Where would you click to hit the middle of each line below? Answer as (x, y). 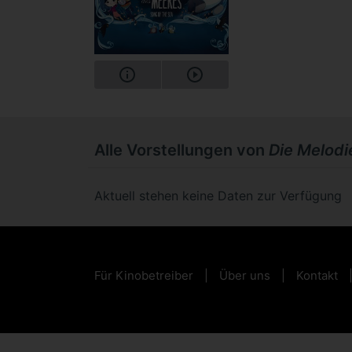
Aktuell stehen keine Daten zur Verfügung (218, 195)
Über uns (245, 276)
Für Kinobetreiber (144, 276)
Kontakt (317, 276)
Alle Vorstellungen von (181, 150)
